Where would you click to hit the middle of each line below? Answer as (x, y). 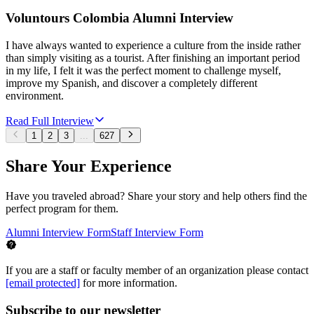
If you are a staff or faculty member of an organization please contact (157, 271)
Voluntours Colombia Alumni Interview (120, 18)
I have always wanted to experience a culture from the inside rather (153, 45)
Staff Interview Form (157, 233)
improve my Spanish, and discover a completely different (131, 83)
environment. (36, 95)
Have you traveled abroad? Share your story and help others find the (156, 196)
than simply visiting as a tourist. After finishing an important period (153, 57)
